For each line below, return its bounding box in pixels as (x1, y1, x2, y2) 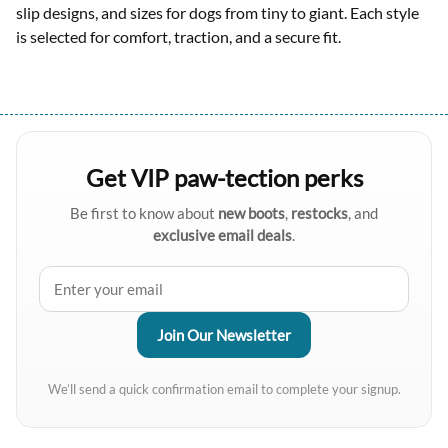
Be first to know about (70, 203, 218, 222)
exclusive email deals (153, 225, 292, 244)
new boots (218, 203, 285, 222)
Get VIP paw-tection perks (85, 162, 363, 192)
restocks (291, 203, 348, 222)
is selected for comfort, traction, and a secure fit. (16, 26, 341, 46)
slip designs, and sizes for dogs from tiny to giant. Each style (16, 2, 419, 22)
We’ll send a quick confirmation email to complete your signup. (47, 380, 401, 397)
